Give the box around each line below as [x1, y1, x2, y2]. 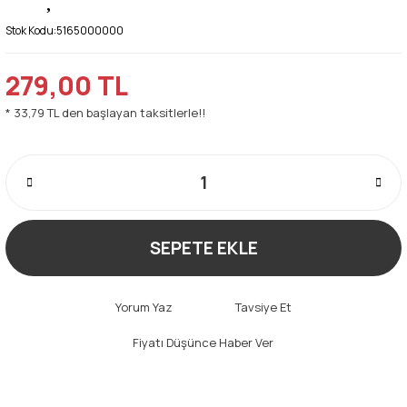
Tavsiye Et [234, 298, 292, 315]
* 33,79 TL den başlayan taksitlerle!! [5, 104, 205, 121]
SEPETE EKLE [149, 235, 258, 260]
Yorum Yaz [114, 298, 173, 315]
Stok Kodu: [5, 22, 56, 38]
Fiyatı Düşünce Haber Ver [133, 333, 273, 351]
